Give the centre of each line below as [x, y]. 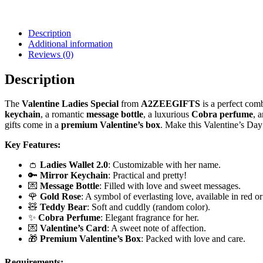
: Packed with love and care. [193, 239]
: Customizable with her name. [164, 165]
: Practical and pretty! [147, 176]
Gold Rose [60, 197]
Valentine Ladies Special [70, 104]
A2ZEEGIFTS [171, 104]
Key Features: [33, 145]
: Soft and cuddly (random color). [149, 207]
